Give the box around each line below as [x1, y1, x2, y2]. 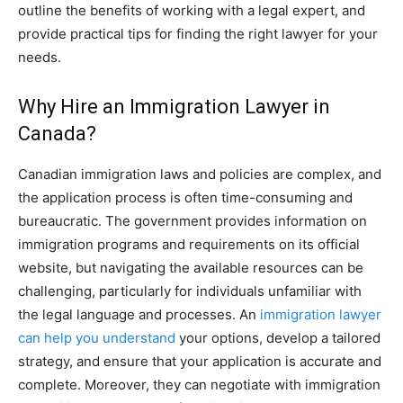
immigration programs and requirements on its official [18, 235, 360, 253]
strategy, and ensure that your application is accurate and [18, 352, 381, 370]
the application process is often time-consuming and [18, 188, 353, 206]
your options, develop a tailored [175, 328, 381, 346]
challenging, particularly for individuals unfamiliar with [18, 282, 362, 300]
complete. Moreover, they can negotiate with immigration [18, 375, 381, 393]
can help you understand [18, 328, 175, 346]
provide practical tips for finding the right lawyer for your [18, 24, 378, 42]
